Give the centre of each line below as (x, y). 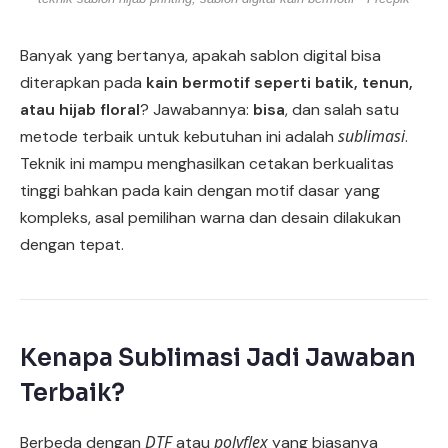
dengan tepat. (72, 244)
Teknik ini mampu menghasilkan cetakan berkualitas (207, 163)
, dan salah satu (342, 109)
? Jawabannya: (196, 109)
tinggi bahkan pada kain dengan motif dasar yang (200, 190)
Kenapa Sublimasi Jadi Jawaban (218, 357)
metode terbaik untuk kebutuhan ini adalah (179, 136)
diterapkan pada (83, 82)
